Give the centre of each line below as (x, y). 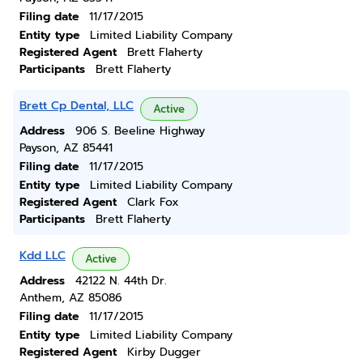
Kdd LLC (43, 256)
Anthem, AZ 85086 (71, 298)
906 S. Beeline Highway (140, 131)
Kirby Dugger (164, 352)
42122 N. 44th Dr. (121, 281)
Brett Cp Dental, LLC (77, 106)
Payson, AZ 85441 (66, 148)
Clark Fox (153, 202)
